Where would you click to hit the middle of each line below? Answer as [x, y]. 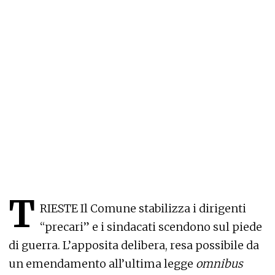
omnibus [219, 263]
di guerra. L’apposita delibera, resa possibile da [134, 245]
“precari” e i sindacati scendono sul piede [151, 227]
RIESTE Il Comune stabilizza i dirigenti [143, 208]
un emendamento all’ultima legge [102, 263]
